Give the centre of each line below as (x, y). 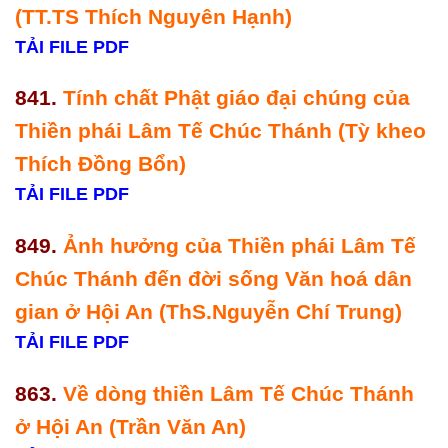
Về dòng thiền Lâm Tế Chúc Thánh (238, 394)
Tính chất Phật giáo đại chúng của (236, 98)
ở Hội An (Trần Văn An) (133, 427)
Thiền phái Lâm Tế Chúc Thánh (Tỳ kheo (220, 131)
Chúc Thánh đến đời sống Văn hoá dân (213, 279)
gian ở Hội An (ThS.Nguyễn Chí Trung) (211, 312)
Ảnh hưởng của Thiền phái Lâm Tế (239, 246)
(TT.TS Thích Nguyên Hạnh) (156, 16)
